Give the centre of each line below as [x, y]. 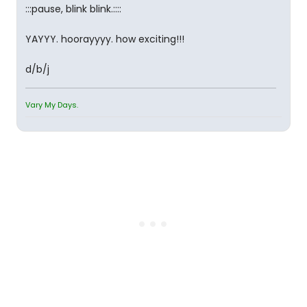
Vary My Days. [52, 105]
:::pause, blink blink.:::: [73, 9]
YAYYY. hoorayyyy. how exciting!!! [105, 39]
